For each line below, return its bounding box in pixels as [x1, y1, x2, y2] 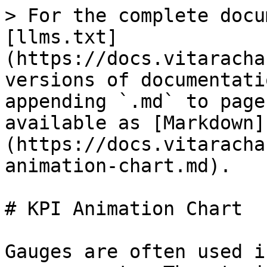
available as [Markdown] [5, 112, 265, 133]
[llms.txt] [5, 26, 118, 48]
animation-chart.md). [5, 155, 231, 176]
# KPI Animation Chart [5, 198, 243, 219]
